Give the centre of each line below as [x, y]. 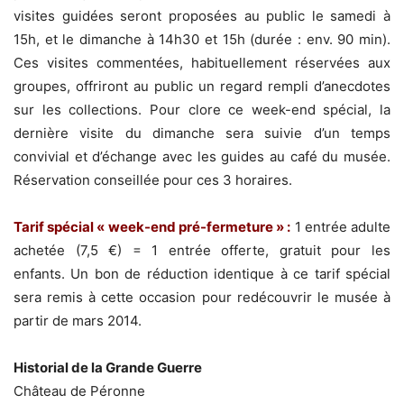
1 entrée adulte [343, 227]
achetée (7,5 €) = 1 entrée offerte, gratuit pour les [202, 251]
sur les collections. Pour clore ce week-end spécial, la [202, 110]
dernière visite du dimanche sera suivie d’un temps [202, 133]
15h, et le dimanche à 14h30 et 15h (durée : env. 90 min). [202, 40]
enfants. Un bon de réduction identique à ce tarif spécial [202, 274]
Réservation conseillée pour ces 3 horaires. [153, 180]
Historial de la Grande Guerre [108, 368]
